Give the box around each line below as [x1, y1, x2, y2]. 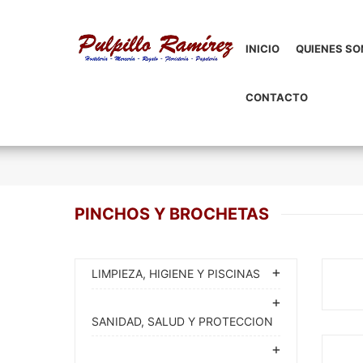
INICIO [245, 42, 280, 55]
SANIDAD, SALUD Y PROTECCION [92, 314, 273, 328]
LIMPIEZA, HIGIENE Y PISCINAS [92, 267, 260, 280]
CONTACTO [245, 91, 308, 104]
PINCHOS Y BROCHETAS [75, 204, 269, 224]
